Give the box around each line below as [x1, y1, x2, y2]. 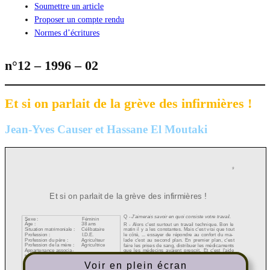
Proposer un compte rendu [34, 14, 124, 24]
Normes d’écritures [34, 27, 99, 37]
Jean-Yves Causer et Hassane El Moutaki [5, 122, 207, 136]
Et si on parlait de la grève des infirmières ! [5, 96, 252, 111]
